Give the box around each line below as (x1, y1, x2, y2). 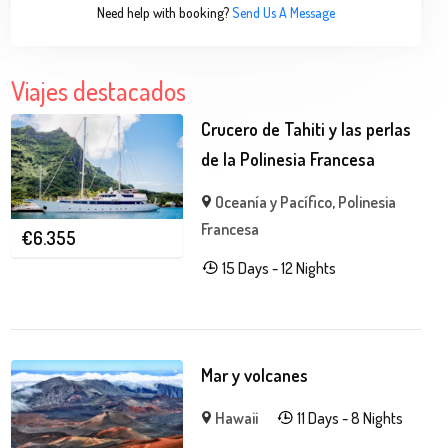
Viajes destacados (11, 74, 187, 107)
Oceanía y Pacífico (215, 192, 333, 212)
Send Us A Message (232, 4, 335, 21)
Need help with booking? (97, 4, 229, 21)
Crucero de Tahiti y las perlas (201, 118, 412, 140)
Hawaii (215, 408, 259, 428)
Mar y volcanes (201, 364, 309, 386)
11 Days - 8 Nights (296, 408, 403, 428)
